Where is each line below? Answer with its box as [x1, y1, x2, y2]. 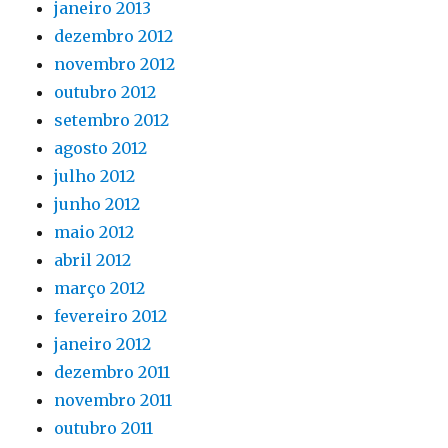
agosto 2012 [54, 138, 148, 158]
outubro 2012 [54, 82, 157, 102]
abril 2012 [54, 250, 132, 270]
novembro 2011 [54, 390, 173, 410]
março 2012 [54, 278, 146, 298]
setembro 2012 [54, 110, 170, 130]
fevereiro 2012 [54, 306, 168, 326]
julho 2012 [54, 166, 136, 186]
